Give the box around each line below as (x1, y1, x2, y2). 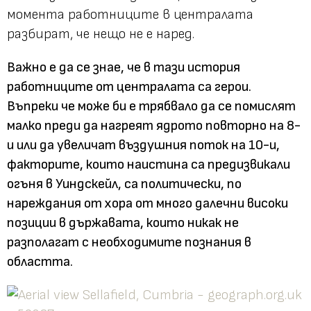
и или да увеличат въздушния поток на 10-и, (7, 136, 280, 153)
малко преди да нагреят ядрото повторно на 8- (7, 117, 301, 134)
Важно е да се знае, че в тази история (7, 58, 240, 76)
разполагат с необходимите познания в (7, 233, 251, 251)
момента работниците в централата (7, 6, 253, 23)
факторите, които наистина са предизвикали (7, 155, 290, 173)
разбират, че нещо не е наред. (7, 25, 194, 42)
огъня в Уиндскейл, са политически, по (7, 175, 242, 192)
